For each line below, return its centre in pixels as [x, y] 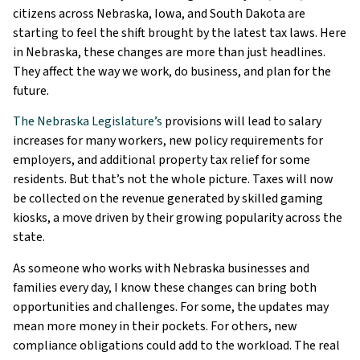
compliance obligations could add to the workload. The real [176, 345]
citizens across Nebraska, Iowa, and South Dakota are [159, 14]
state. [29, 237]
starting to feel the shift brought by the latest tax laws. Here [180, 33]
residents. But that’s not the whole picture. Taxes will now [173, 180]
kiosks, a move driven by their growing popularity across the [178, 218]
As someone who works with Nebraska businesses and [161, 268]
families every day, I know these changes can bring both [165, 287]
